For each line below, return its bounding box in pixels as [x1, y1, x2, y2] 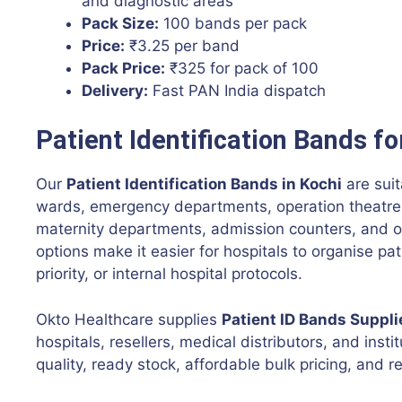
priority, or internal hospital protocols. [36, 265, 302, 284]
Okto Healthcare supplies [36, 310, 222, 328]
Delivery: [82, 81, 148, 100]
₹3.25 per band [125, 36, 240, 55]
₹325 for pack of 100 [165, 58, 319, 77]
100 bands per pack [159, 13, 307, 32]
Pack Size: [82, 13, 159, 32]
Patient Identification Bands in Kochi [66, 175, 342, 194]
